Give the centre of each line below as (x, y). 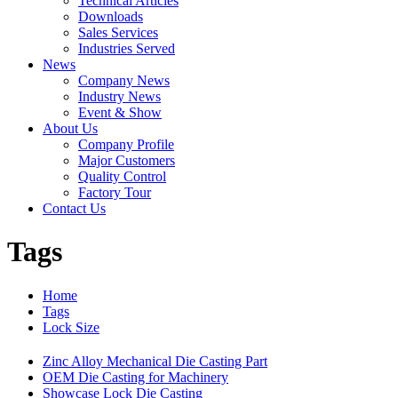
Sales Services (118, 32)
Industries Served (127, 48)
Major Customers (127, 160)
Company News (124, 80)
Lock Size (71, 327)
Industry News (119, 96)
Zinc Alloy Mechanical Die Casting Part (155, 361)
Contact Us (74, 208)
